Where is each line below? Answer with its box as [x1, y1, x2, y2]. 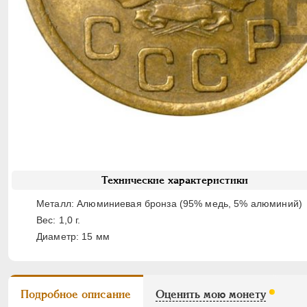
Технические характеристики [101, 174, 248, 187]
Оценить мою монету [156, 288, 266, 302]
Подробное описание [21, 288, 131, 302]
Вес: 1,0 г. [36, 214, 81, 226]
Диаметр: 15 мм [36, 231, 110, 243]
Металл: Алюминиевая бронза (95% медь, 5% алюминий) [36, 198, 302, 210]
